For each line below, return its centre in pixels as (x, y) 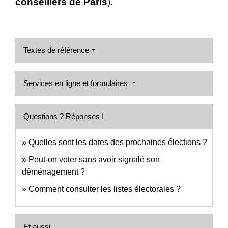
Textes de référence (56, 50)
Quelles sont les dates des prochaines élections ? (118, 142)
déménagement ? (53, 172)
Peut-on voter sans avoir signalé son (94, 159)
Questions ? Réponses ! (64, 116)
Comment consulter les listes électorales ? (105, 189)
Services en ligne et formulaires (77, 83)
